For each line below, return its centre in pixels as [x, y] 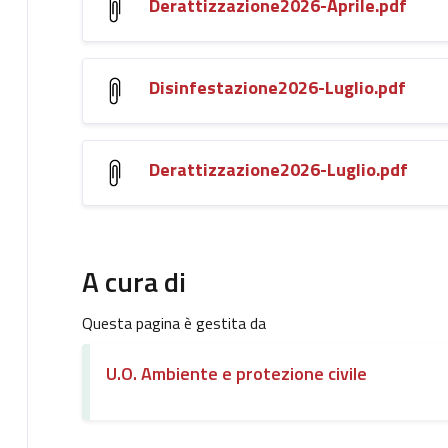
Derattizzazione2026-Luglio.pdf [278, 169]
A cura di [133, 281]
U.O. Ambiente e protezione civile [236, 373]
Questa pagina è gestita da [173, 322]
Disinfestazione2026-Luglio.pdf [277, 87]
